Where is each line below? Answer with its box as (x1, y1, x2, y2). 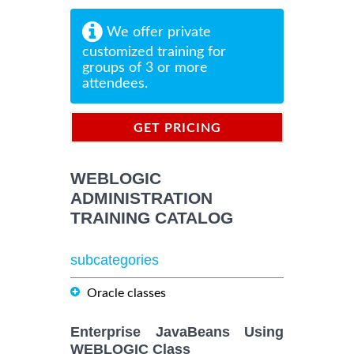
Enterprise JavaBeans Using (70, 324, 284, 341)
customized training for (82, 45, 226, 60)
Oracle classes (87, 287, 166, 300)
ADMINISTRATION (70, 189, 213, 208)
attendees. (82, 77, 148, 92)
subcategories (70, 252, 159, 269)
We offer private (103, 24, 211, 40)
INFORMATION (127, 152, 227, 165)
